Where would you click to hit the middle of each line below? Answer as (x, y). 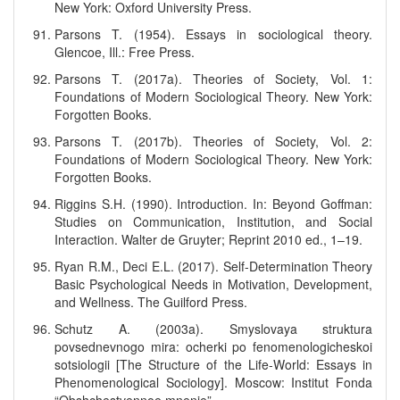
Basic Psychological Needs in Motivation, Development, (213, 284)
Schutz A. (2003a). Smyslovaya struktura (213, 329)
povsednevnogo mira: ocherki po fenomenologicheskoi (213, 346)
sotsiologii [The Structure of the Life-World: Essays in (213, 364)
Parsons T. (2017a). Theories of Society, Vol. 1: (213, 79)
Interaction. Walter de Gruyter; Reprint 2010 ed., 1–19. (208, 239)
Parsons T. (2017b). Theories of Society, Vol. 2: (213, 141)
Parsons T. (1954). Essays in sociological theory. (213, 34)
